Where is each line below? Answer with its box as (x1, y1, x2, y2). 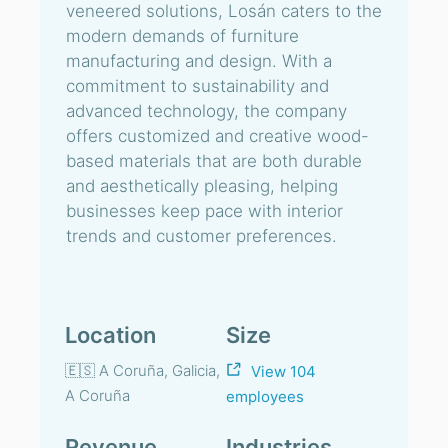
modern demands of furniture (66, 26, 299, 46)
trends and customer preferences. (66, 226, 337, 246)
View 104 (251, 362, 316, 382)
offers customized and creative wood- (66, 126, 369, 146)
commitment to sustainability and (66, 76, 329, 96)
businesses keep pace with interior (66, 201, 343, 221)
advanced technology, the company (66, 101, 347, 121)
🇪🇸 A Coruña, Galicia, (65, 361, 220, 380)
